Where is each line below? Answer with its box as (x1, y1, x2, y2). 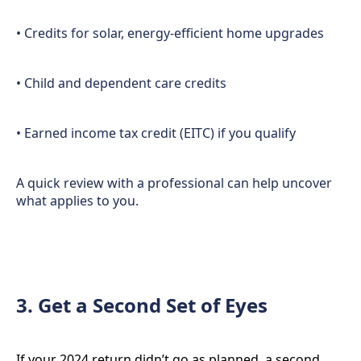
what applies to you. (16, 192, 139, 210)
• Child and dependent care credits (16, 74, 226, 92)
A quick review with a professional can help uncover (16, 174, 332, 192)
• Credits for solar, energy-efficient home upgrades (16, 24, 324, 42)
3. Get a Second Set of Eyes (16, 292, 268, 318)
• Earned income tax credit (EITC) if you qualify (16, 124, 296, 142)
